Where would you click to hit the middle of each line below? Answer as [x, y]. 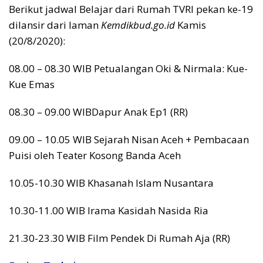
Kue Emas [32, 84]
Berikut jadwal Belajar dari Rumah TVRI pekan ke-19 [131, 9]
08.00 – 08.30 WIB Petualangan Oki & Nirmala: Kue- [128, 68]
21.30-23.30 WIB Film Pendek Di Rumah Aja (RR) [119, 238]
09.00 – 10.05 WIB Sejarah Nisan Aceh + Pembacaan [129, 139]
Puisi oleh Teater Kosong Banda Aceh [95, 155]
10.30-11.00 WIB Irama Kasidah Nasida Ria [109, 210]
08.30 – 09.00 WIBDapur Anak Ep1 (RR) [98, 112]
